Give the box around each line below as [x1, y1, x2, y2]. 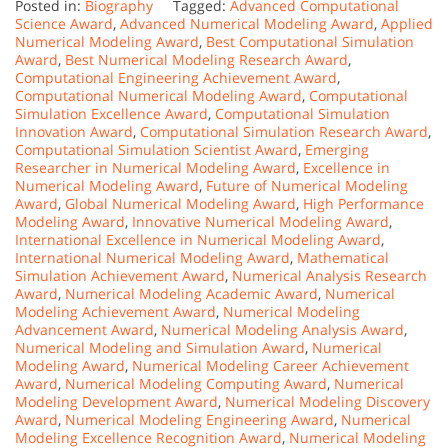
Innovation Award [15, 122, 133, 141]
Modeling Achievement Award [15, 302, 216, 321]
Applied [381, 14, 433, 33]
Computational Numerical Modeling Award [15, 86, 302, 105]
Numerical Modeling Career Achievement [132, 356, 409, 375]
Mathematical [297, 248, 389, 267]
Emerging [305, 140, 369, 159]
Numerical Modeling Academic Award [65, 284, 318, 303]
